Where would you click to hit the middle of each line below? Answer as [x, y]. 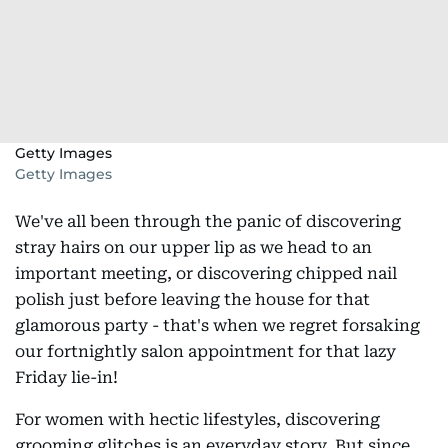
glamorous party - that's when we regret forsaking [217, 325]
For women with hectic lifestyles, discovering [197, 419]
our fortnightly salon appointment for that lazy [205, 351]
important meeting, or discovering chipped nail [206, 273]
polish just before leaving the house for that [192, 299]
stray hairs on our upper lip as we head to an [193, 247]
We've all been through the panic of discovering [208, 221]
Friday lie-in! [66, 377]
